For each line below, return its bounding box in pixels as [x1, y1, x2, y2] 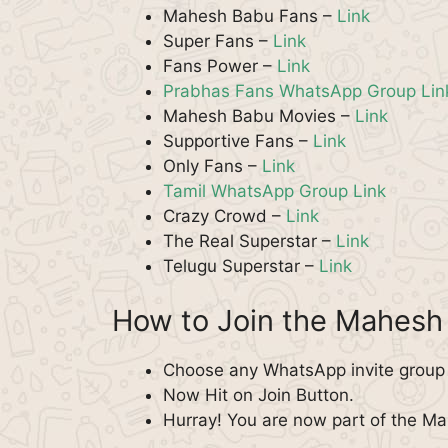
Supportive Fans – [163, 130, 313, 151]
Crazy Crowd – [163, 205, 286, 226]
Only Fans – [163, 155, 262, 176]
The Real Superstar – [163, 230, 336, 251]
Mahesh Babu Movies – [163, 105, 355, 126]
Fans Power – [163, 55, 277, 76]
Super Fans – [163, 30, 273, 51]
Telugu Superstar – [163, 255, 319, 276]
